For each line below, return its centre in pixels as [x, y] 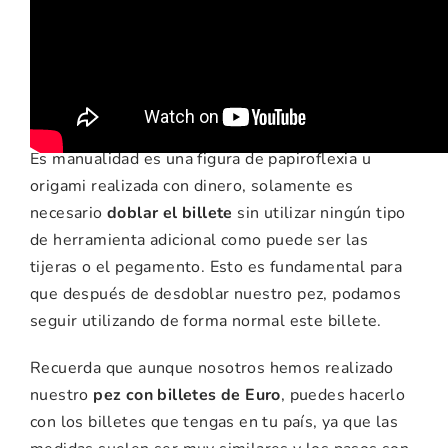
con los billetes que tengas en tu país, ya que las [214, 422]
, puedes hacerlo [343, 395]
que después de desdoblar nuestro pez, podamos [215, 294]
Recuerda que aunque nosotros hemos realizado [212, 368]
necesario [69, 213]
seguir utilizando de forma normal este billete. [206, 321]
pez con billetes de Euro [187, 395]
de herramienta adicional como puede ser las [199, 240]
